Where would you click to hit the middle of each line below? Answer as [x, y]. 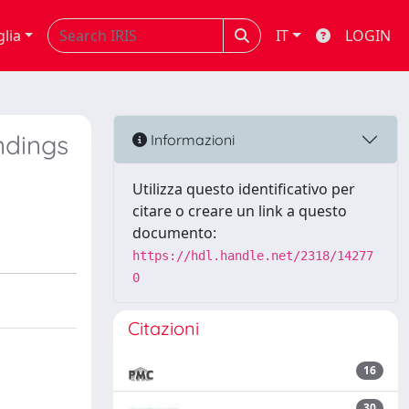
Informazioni [191, 139]
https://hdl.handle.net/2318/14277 [253, 256]
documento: [174, 233]
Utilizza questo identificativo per [244, 189]
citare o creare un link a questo [240, 211]
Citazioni [163, 328]
